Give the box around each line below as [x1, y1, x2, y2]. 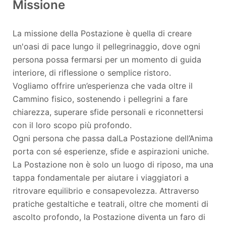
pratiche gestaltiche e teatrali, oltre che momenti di [13, 199, 208, 209]
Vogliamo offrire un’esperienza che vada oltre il [13, 81, 193, 91]
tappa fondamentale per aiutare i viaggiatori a [13, 173, 189, 183]
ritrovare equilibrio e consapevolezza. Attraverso [13, 186, 199, 196]
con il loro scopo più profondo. [13, 120, 132, 131]
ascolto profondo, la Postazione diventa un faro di [13, 212, 205, 222]
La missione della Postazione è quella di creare [13, 28, 192, 39]
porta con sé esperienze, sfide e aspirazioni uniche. [13, 146, 209, 157]
